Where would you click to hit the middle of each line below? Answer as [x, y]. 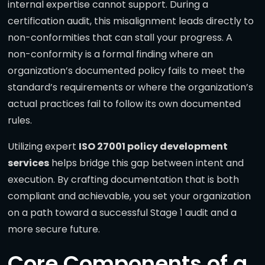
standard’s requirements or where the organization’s [130, 88]
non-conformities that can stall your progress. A [120, 38]
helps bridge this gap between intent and [146, 163]
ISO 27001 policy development [153, 147]
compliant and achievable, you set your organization [129, 196]
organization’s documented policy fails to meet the [126, 71]
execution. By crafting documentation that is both [123, 180]
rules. [20, 121]
